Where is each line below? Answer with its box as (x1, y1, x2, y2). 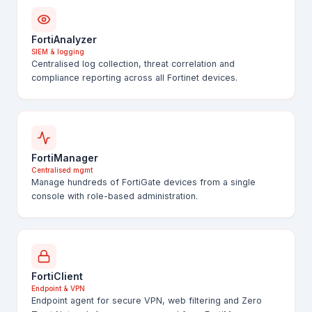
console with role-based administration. (31, 191, 198, 201)
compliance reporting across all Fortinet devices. (31, 72, 237, 83)
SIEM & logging (31, 47, 84, 56)
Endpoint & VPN (31, 284, 85, 292)
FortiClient (31, 270, 83, 282)
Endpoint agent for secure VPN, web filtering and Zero (31, 295, 262, 306)
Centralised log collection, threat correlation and (31, 58, 235, 69)
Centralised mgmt (31, 166, 93, 174)
